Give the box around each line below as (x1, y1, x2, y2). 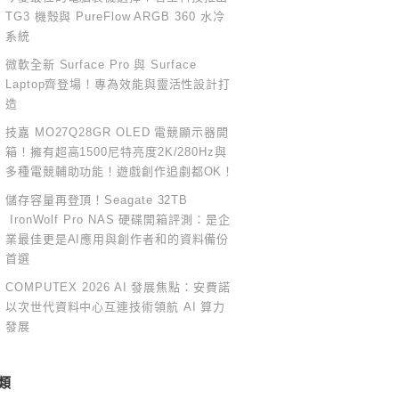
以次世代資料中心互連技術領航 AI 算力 (5, 300, 226, 313)
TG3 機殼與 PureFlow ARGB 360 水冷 (5, 10, 225, 23)
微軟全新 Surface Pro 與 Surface (5, 58, 197, 71)
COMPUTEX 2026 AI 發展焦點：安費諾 (5, 281, 231, 294)
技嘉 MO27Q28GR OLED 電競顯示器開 (5, 126, 229, 139)
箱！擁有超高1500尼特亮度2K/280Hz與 (5, 145, 227, 159)
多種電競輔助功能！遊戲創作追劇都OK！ (5, 165, 235, 178)
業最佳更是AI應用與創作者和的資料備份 (5, 232, 230, 246)
